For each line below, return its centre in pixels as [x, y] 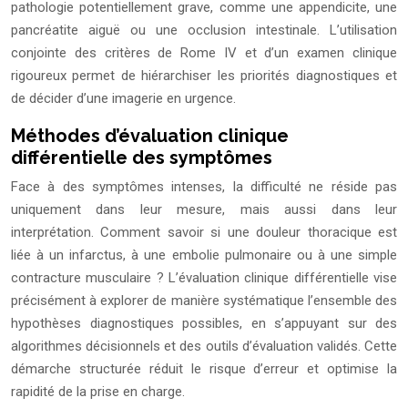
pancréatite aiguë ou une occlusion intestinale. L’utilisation [204, 31]
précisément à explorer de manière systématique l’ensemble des [204, 301]
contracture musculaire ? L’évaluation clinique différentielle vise [204, 278]
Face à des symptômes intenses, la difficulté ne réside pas [204, 187]
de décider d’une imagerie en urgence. [123, 99]
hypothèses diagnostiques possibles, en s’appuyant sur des [204, 324]
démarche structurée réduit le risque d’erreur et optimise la [204, 369]
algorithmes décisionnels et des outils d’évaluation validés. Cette [204, 347]
